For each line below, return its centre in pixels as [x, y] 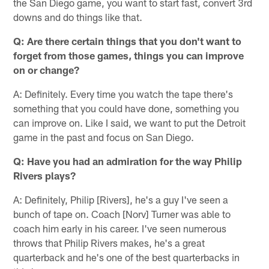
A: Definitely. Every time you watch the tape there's [123, 93]
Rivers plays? [45, 175]
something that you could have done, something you [126, 108]
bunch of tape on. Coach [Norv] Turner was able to [122, 213]
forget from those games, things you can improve [129, 55]
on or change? [47, 69]
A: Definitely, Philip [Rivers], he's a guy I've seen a [121, 199]
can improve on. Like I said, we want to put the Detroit [130, 122]
